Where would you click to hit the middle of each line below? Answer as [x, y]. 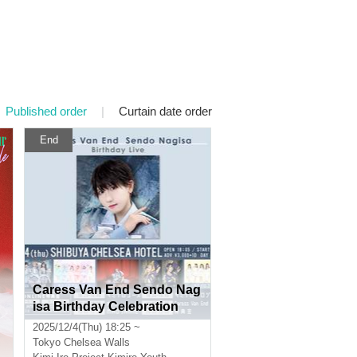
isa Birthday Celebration [106, 306]
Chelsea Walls [97, 342]
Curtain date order [165, 111]
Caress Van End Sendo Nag [117, 290]
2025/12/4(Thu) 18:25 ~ [86, 327]
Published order [46, 111]
